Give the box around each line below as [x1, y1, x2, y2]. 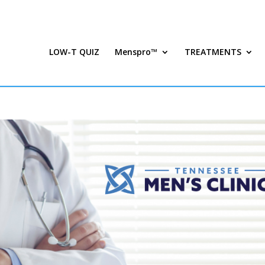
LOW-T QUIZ [49, 46, 99, 57]
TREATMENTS [185, 46, 241, 57]
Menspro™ [115, 46, 157, 57]
